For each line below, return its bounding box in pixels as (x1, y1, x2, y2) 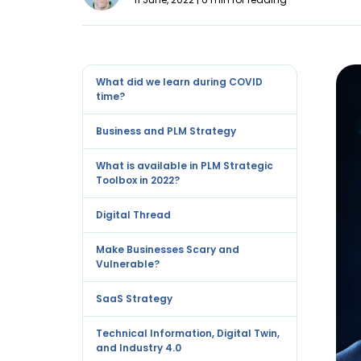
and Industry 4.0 (96, 340, 181, 355)
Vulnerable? (96, 256, 160, 271)
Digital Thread (96, 207, 171, 222)
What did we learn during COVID (96, 74, 263, 89)
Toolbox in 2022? (96, 172, 180, 187)
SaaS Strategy (96, 291, 172, 305)
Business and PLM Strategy (96, 123, 236, 138)
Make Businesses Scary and (96, 242, 239, 256)
